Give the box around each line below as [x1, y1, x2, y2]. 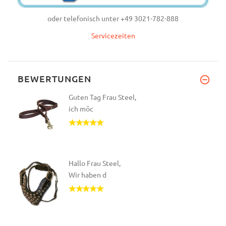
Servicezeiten [91, 31, 135, 40]
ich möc [69, 104, 93, 114]
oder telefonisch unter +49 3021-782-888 [47, 14, 179, 23]
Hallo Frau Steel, [69, 158, 121, 168]
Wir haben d [69, 170, 106, 180]
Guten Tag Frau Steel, [69, 92, 136, 102]
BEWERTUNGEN [18, 73, 91, 85]
